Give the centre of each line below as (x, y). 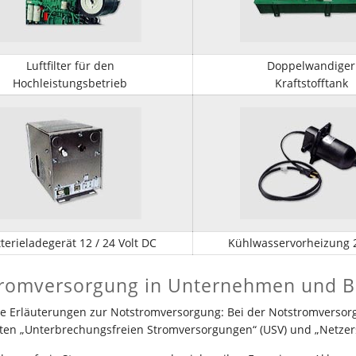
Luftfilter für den (70, 65)
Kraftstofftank (311, 83)
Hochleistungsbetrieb (70, 83)
